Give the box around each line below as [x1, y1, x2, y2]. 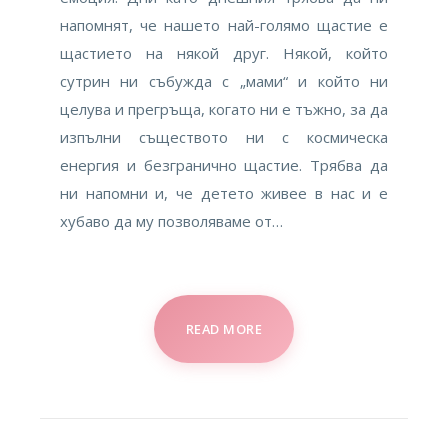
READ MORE [185, 320, 263, 339]
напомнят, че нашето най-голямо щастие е [60, 15, 388, 36]
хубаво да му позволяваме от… [60, 211, 283, 232]
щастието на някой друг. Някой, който [60, 43, 388, 64]
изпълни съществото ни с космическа [60, 127, 388, 148]
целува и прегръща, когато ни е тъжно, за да [60, 99, 388, 120]
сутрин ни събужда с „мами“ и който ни [60, 71, 388, 92]
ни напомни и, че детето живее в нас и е [60, 183, 388, 204]
